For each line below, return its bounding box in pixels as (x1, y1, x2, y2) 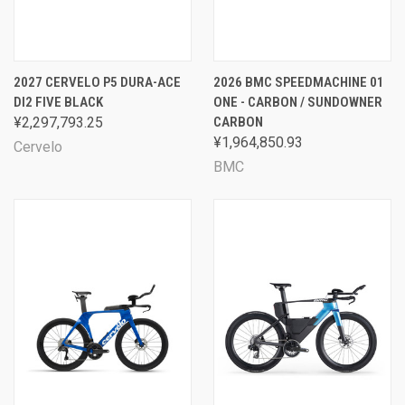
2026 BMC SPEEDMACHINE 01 (213, 74, 384, 90)
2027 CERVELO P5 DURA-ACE (14, 74, 181, 90)
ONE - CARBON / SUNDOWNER (213, 94, 382, 110)
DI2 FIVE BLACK (14, 94, 103, 110)
